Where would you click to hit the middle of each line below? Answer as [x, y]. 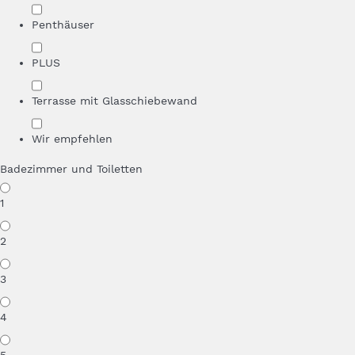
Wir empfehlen [72, 139]
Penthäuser [63, 25]
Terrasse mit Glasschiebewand [115, 101]
